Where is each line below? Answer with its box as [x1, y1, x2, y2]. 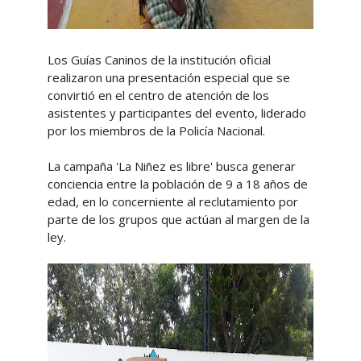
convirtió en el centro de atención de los [47, 87, 269, 103]
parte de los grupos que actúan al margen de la [47, 211, 309, 227]
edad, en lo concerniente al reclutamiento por [47, 193, 298, 210]
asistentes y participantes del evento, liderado [47, 105, 306, 121]
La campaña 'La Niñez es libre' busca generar [47, 158, 296, 174]
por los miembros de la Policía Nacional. [47, 122, 265, 139]
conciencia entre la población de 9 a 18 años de [47, 176, 308, 192]
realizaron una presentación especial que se [47, 69, 290, 85]
